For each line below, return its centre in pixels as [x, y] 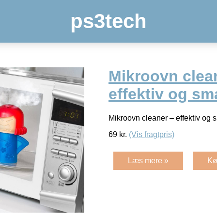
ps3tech [108, 21]
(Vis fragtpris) [152, 134]
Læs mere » [148, 160]
